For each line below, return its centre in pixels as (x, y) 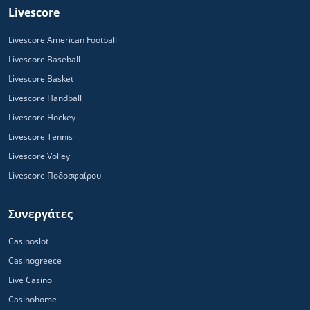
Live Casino (30, 280)
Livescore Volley (39, 156)
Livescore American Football (63, 39)
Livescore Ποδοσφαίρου (55, 175)
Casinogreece (35, 260)
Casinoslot (28, 241)
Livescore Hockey (42, 117)
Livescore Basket (41, 78)
